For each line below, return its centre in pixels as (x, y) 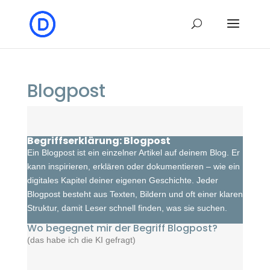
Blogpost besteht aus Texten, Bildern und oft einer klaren (135, 194)
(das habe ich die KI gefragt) (81, 240)
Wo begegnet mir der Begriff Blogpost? (122, 228)
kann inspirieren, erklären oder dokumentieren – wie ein (133, 166)
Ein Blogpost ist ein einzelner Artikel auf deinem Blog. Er (133, 152)
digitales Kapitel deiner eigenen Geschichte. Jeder (122, 180)
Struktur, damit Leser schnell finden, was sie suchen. (127, 208)
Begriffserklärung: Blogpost (99, 141)
